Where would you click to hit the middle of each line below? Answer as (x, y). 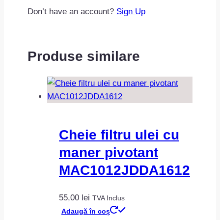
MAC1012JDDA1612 (124, 170)
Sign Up (131, 11)
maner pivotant (109, 153)
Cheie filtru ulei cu (119, 135)
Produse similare (84, 56)
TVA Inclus (109, 198)
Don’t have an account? (72, 11)
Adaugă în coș (86, 211)
